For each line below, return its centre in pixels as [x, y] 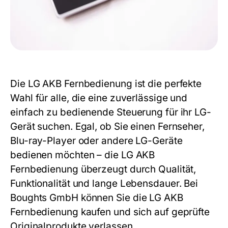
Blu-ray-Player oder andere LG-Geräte [96, 141]
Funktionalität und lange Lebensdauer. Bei [104, 184]
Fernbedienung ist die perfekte [132, 84]
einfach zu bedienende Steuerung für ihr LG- [111, 112]
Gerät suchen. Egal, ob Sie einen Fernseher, [107, 127]
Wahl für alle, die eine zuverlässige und [99, 98]
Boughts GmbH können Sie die [80, 198]
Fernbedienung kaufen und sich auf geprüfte [110, 212]
